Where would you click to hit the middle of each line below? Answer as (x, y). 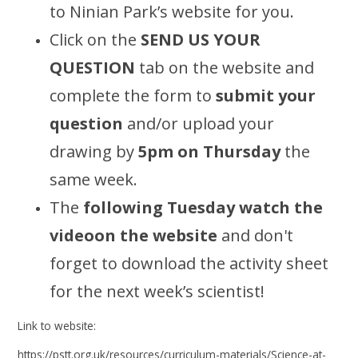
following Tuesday (159, 208)
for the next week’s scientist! (157, 292)
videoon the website (134, 236)
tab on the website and (225, 68)
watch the (281, 208)
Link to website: (57, 325)
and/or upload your (199, 124)
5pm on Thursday (210, 152)
